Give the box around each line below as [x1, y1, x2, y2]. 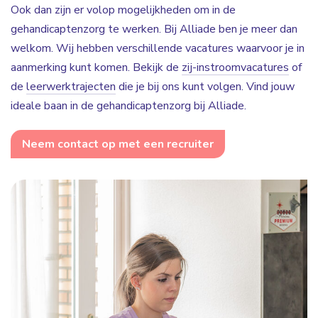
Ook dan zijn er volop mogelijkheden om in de [11, 2, 236, 18]
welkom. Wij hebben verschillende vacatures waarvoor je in [11, 40, 305, 56]
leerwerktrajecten [26, 79, 116, 94]
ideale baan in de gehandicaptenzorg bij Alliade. [11, 98, 249, 114]
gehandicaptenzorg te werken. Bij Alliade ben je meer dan [11, 21, 297, 37]
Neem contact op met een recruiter [22, 136, 214, 152]
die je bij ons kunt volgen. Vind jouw [116, 79, 295, 94]
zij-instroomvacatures [182, 60, 289, 75]
